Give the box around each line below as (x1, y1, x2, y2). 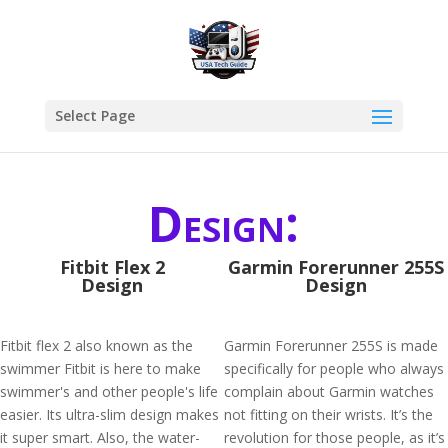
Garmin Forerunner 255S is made (224, 336, 438, 355)
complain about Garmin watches (224, 382, 434, 401)
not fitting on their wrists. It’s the (224, 405, 433, 424)
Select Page (54, 106, 135, 125)
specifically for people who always (224, 359, 444, 378)
